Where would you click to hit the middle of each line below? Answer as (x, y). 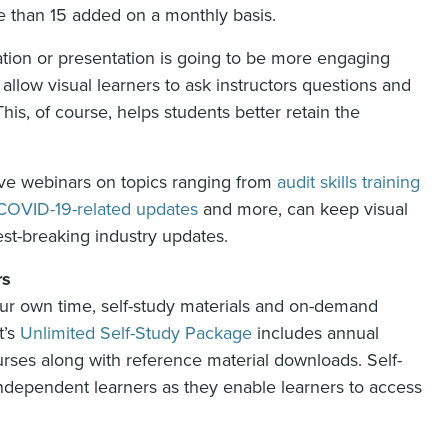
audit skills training (348, 182)
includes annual (315, 333)
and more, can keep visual (303, 209)
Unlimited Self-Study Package (136, 333)
